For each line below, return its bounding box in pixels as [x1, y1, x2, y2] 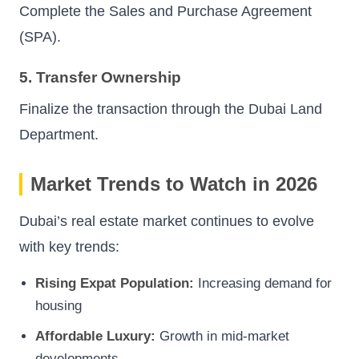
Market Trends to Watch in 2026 [30, 173, 317, 196]
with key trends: [19, 239, 119, 256]
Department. [19, 127, 99, 143]
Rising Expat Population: [35, 276, 194, 292]
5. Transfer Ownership [19, 68, 181, 86]
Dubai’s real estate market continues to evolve [19, 213, 314, 230]
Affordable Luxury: [35, 328, 155, 344]
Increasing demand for [194, 276, 332, 292]
